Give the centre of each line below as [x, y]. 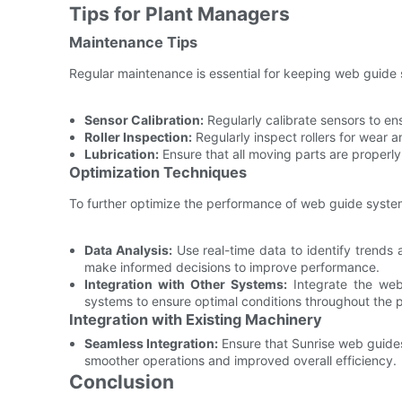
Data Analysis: [128, 249]
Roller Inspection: [138, 136]
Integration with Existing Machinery [196, 319]
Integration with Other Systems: [185, 284]
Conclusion [122, 381]
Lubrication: [121, 153]
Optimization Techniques [158, 172]
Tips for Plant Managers [179, 13]
